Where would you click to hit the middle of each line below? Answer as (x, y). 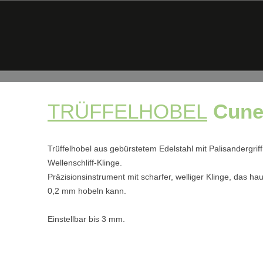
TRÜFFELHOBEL (127, 111)
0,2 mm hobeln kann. (87, 191)
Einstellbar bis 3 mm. (86, 219)
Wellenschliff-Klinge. (85, 163)
